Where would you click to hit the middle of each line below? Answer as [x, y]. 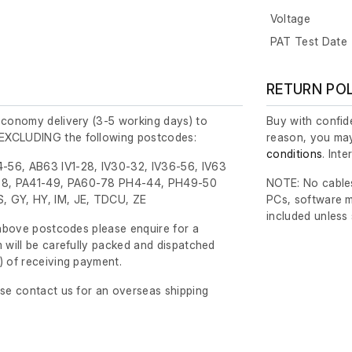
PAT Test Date [308, 42]
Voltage [290, 19]
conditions [295, 154]
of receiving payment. [63, 262]
